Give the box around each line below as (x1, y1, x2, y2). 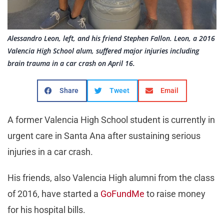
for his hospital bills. (7, 204, 85, 215)
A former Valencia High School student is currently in (7, 114, 215, 125)
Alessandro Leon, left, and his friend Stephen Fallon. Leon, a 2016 (7, 33, 215, 43)
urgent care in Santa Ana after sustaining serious (7, 130, 200, 141)
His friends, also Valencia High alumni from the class (7, 172, 214, 183)
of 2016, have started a (7, 188, 100, 199)
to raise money (144, 188, 205, 199)
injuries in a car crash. (7, 146, 93, 157)
